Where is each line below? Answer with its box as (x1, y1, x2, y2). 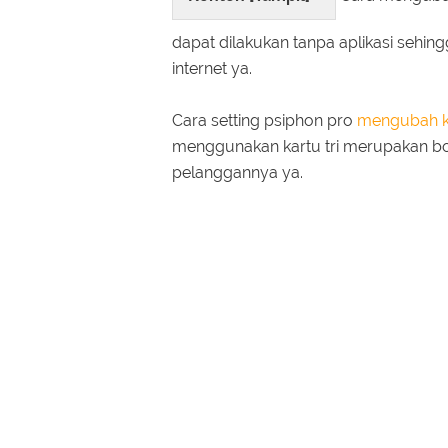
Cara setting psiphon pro (172, 110, 357, 130)
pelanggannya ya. (172, 162, 303, 182)
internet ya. (172, 58, 252, 78)
